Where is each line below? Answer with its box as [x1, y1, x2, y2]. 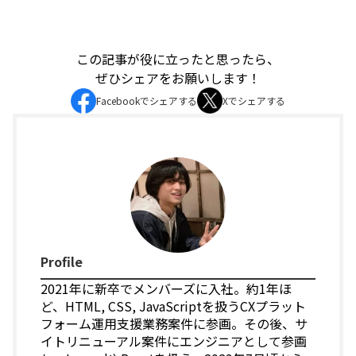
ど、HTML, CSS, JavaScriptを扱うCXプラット [41, 296, 306, 315]
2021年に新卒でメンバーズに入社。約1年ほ [41, 278, 292, 298]
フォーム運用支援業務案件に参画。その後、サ [41, 313, 308, 333]
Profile [41, 251, 83, 271]
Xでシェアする [222, 93, 285, 107]
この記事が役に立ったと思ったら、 [76, 49, 280, 69]
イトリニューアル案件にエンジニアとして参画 [41, 331, 307, 350]
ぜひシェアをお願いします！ [95, 68, 261, 88]
